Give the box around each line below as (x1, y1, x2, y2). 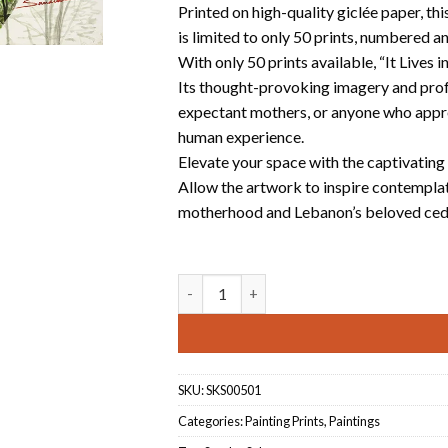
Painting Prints (245, 412, 325, 429)
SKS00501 (206, 381, 262, 398)
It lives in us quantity (177, 275, 308, 293)
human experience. (178, 126, 305, 146)
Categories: (178, 412, 246, 429)
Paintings (329, 412, 381, 429)
